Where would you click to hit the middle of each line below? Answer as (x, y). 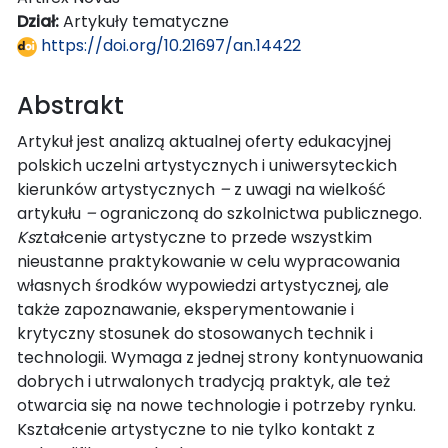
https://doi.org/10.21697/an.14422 (169, 45)
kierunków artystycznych (118, 189)
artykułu (51, 213)
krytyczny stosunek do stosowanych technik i (195, 333)
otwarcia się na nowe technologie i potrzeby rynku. (216, 405)
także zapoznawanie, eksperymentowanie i (185, 309)
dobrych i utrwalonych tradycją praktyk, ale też (203, 381)
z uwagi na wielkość (310, 189)
